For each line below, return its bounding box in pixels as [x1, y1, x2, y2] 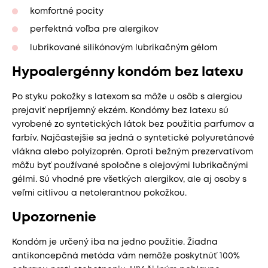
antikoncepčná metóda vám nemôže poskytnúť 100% [12, 252, 240, 260]
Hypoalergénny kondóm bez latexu [12, 66, 243, 78]
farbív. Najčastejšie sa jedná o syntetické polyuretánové [12, 134, 254, 142]
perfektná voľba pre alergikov [30, 26, 159, 33]
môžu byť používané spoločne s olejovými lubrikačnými [12, 162, 248, 169]
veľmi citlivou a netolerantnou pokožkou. [12, 189, 187, 197]
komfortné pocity [30, 7, 103, 15]
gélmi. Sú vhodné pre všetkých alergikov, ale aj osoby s [12, 175, 246, 183]
